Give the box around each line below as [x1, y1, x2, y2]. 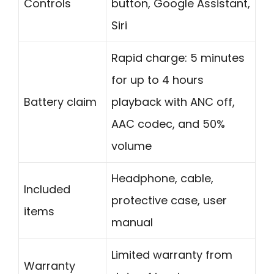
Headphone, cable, [111, 171, 213, 187]
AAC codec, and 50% [111, 116, 225, 132]
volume [111, 138, 152, 154]
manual [111, 215, 153, 231]
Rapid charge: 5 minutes [111, 50, 245, 66]
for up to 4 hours [111, 72, 204, 88]
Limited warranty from [111, 247, 232, 263]
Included [24, 182, 70, 198]
